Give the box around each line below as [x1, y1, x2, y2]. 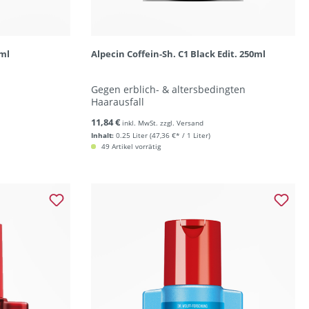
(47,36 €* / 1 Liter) [149, 130, 210, 140]
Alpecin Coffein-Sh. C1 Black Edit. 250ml [90, 48, 266, 60]
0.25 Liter [115, 130, 148, 140]
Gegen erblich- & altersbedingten [90, 83, 246, 96]
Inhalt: [90, 130, 114, 140]
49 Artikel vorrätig [99, 141, 161, 151]
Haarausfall [90, 95, 144, 108]
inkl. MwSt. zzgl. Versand [121, 118, 203, 128]
